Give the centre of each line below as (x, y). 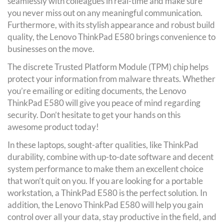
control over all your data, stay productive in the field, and (112, 216)
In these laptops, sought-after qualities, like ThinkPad (103, 144)
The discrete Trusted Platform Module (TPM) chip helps (108, 66)
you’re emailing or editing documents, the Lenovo (97, 90)
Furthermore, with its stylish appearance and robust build (111, 24)
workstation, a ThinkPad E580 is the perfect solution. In (107, 192)
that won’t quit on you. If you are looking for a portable (105, 180)
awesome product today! (53, 126)
